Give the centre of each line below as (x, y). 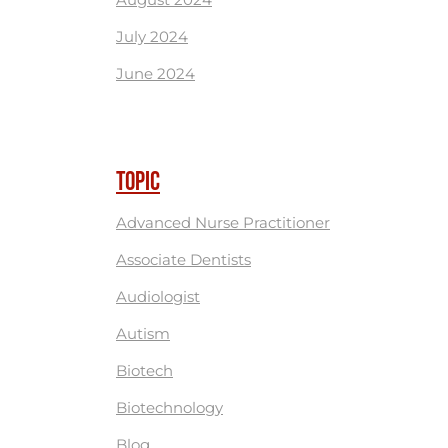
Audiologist (158, 296)
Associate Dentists (183, 259)
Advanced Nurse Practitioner (223, 222)
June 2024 (155, 73)
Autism (143, 333)
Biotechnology (169, 407)
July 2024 (152, 36)
